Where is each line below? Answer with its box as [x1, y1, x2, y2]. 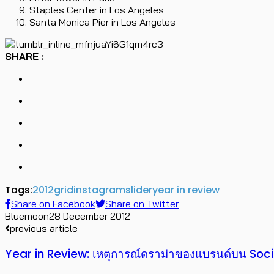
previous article [10, 221, 78, 234]
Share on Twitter [105, 197, 179, 210]
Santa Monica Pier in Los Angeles [29, 15, 176, 28]
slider [125, 182, 152, 197]
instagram [73, 182, 125, 197]
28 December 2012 [49, 209, 130, 222]
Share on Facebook [11, 197, 95, 210]
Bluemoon [5, 209, 49, 222]
